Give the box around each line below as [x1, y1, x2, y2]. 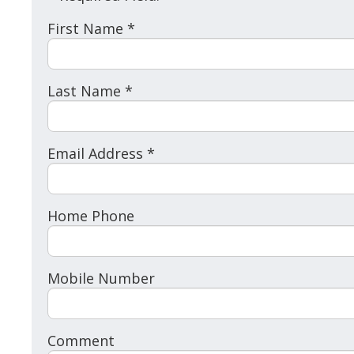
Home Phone [47, 206, 135, 226]
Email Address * [47, 144, 156, 164]
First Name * [47, 19, 136, 39]
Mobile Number [47, 269, 156, 288]
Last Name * [47, 81, 134, 101]
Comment [47, 331, 115, 351]
